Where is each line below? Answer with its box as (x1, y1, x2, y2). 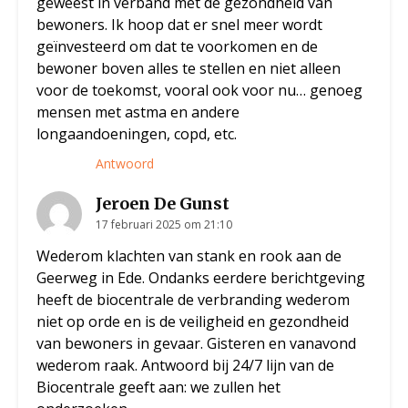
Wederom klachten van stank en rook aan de (36, 246, 342, 267)
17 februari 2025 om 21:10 (96, 217, 232, 233)
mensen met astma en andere (36, 102, 240, 123)
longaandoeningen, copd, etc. (36, 124, 237, 145)
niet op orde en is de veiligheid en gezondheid (36, 311, 349, 332)
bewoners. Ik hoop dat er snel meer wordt (36, 15, 322, 36)
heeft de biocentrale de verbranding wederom (36, 290, 350, 311)
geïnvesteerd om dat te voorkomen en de (36, 36, 318, 57)
